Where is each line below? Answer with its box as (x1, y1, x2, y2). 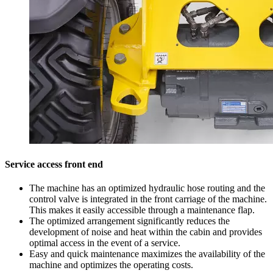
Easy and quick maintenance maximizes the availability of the (29, 249, 265, 260)
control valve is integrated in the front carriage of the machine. (29, 194, 267, 205)
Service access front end (5, 159, 103, 170)
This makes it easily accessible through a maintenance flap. (29, 205, 255, 216)
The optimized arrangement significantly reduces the (29, 216, 230, 227)
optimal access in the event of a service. (29, 238, 180, 249)
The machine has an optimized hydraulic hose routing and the (29, 183, 265, 194)
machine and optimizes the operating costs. (29, 260, 193, 271)
